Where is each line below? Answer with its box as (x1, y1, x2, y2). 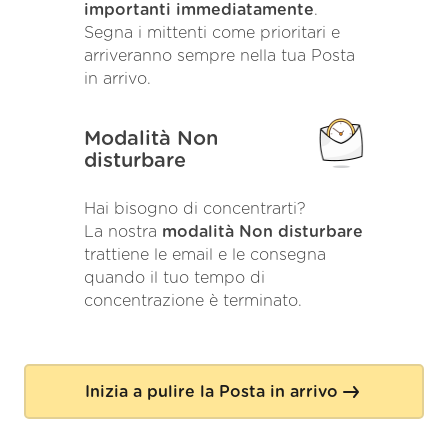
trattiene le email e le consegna (84, 246, 326, 263)
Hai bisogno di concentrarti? (84, 200, 306, 217)
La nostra (84, 223, 162, 240)
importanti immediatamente (84, 2, 314, 19)
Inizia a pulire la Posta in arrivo (84, 383, 338, 400)
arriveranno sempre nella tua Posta (84, 48, 355, 65)
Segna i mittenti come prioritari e (84, 25, 340, 42)
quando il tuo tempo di (84, 269, 265, 286)
